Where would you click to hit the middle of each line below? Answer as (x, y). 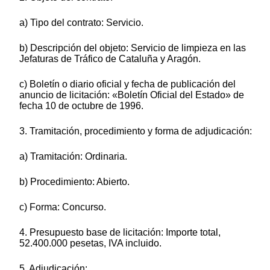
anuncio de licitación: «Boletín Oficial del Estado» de (132, 95)
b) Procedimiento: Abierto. (74, 181)
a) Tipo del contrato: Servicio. (81, 22)
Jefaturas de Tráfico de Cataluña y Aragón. (110, 58)
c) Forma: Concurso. (63, 207)
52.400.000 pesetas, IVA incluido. (90, 243)
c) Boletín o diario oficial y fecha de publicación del (127, 84)
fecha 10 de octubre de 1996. (81, 105)
